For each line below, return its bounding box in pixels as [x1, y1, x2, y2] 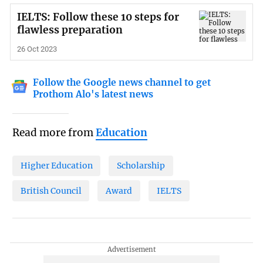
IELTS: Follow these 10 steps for [16, 10, 179, 23]
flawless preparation [16, 23, 123, 36]
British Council [20, 186, 82, 197]
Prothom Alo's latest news [33, 88, 154, 100]
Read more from [12, 126, 96, 139]
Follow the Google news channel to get [33, 76, 211, 88]
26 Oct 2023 [16, 44, 57, 53]
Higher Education [20, 160, 93, 171]
